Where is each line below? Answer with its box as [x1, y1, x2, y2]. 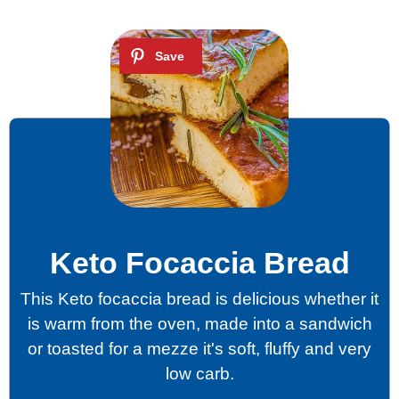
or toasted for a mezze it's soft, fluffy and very [28, 338, 371, 358]
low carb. [165, 363, 234, 383]
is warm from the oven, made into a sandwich [27, 313, 372, 333]
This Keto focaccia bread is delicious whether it [20, 289, 379, 308]
